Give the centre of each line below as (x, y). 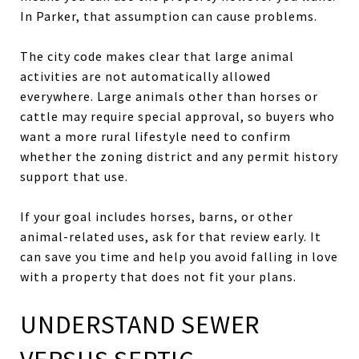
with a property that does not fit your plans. (158, 276)
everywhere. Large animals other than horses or (169, 96)
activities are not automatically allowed (145, 76)
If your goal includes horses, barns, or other (157, 216)
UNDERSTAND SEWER (140, 324)
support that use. (74, 176)
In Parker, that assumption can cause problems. (169, 16)
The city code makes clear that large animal (157, 56)
